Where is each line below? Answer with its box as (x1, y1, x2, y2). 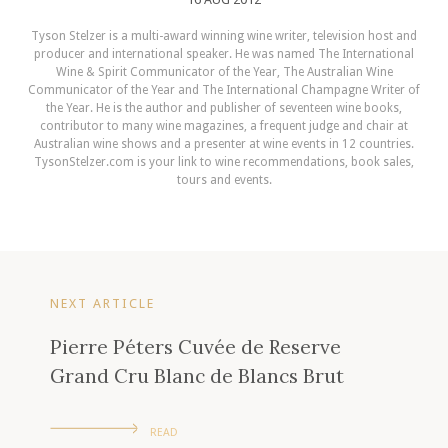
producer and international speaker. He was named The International (34, 46, 414, 61)
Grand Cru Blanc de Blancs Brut (50, 363, 344, 389)
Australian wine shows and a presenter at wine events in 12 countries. (34, 136, 414, 151)
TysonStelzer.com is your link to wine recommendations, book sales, (34, 154, 414, 169)
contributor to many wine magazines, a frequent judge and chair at (40, 118, 408, 133)
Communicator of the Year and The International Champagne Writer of (28, 82, 420, 97)
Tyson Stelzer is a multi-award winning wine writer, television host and (31, 28, 417, 43)
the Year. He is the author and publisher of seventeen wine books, (46, 100, 402, 115)
